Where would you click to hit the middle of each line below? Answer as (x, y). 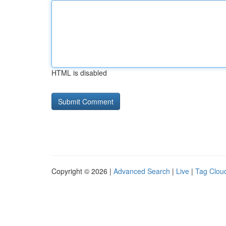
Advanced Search (142, 171)
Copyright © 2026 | (82, 171)
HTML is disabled (79, 73)
